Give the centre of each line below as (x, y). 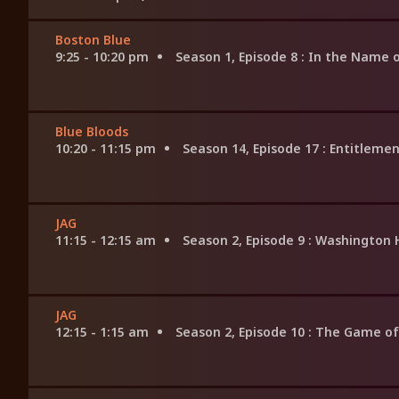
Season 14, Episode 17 (252, 149)
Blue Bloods (92, 132)
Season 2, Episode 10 (242, 332)
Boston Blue (93, 40)
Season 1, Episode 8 (238, 57)
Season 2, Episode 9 (245, 240)
